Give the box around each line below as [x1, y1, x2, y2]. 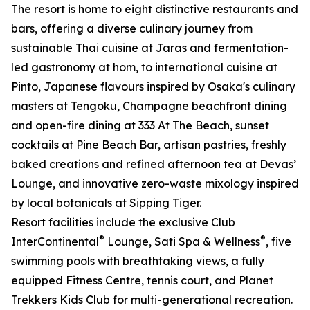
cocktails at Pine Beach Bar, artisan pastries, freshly [11, 138, 286, 152]
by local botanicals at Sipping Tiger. [11, 196, 201, 210]
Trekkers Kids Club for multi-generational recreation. [11, 293, 293, 307]
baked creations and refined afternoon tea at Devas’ [11, 157, 296, 172]
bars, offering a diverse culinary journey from [11, 21, 253, 36]
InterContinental [11, 235, 99, 249]
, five [266, 235, 291, 249]
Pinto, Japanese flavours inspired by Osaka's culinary [11, 80, 295, 94]
